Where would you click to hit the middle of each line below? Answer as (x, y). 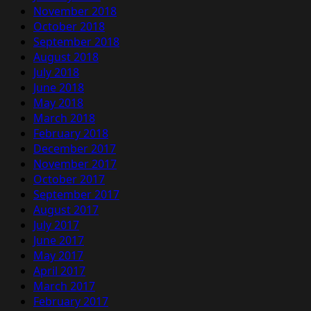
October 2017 (69, 179)
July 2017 (56, 225)
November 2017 (75, 163)
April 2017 (59, 270)
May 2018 (58, 102)
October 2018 (69, 26)
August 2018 (66, 57)
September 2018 (76, 41)
